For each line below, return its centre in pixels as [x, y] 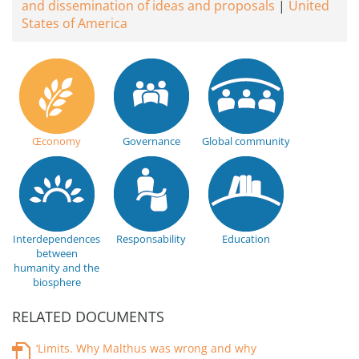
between [56, 253]
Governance [151, 141]
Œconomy [56, 141]
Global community [246, 141]
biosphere [56, 282]
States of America [75, 23]
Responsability [151, 239]
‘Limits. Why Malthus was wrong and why [146, 348]
